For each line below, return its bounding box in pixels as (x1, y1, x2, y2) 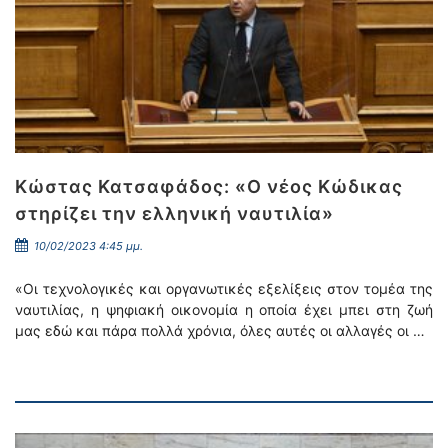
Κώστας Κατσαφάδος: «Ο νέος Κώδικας (15, 176, 403, 197)
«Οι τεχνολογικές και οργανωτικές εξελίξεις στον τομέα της (15, 280, 433, 297)
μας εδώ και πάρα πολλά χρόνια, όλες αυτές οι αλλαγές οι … (15, 322, 425, 339)
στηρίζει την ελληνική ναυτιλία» (15, 203, 334, 224)
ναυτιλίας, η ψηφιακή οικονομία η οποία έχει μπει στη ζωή (15, 301, 433, 318)
